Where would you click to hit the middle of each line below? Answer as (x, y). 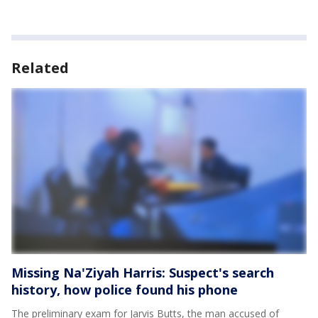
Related (40, 68)
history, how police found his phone (125, 290)
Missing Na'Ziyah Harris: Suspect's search (143, 273)
